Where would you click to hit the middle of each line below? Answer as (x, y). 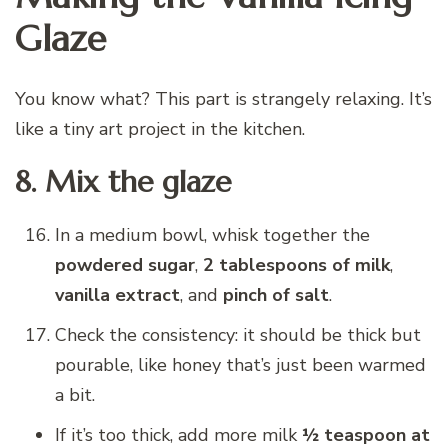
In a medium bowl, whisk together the (212, 235)
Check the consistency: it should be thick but (238, 335)
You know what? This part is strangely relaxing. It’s (223, 98)
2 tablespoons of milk (296, 265)
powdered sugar (125, 265)
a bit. (75, 395)
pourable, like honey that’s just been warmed (240, 365)
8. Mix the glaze (123, 182)
